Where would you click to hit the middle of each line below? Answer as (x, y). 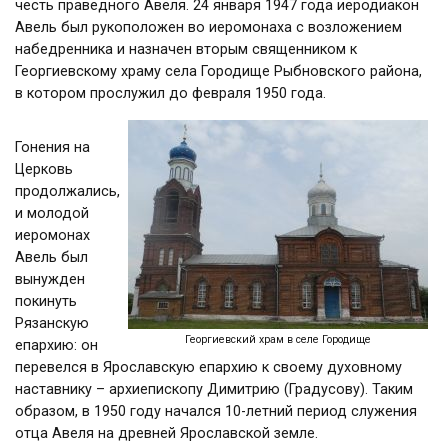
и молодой (52, 213)
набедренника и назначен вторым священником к (186, 49)
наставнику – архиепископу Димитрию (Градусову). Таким (214, 389)
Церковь (44, 169)
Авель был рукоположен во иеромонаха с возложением (208, 27)
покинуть (46, 301)
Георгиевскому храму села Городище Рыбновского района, (218, 71)
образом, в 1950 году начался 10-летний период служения (216, 411)
